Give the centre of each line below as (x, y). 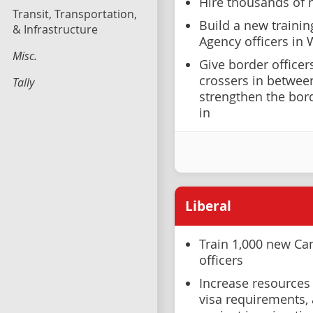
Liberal (208, 206)
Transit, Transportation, (75, 14)
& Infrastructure (55, 29)
